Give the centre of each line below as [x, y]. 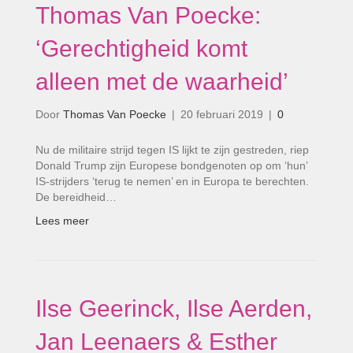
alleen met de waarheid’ [162, 81]
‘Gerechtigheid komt [141, 48]
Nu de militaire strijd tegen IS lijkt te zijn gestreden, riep [172, 149]
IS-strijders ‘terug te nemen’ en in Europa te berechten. [172, 181]
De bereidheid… [76, 197]
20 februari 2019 [222, 114]
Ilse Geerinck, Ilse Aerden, [174, 308]
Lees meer [62, 220]
